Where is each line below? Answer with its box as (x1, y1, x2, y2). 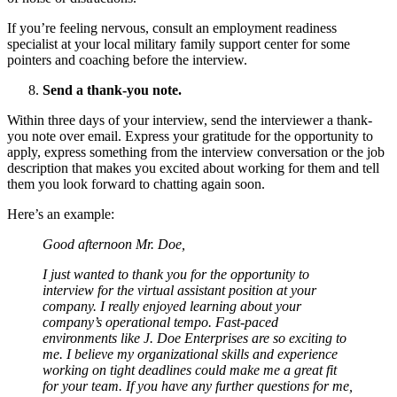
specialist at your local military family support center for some (7, 36, 350, 51)
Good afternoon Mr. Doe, (43, 237, 185, 252)
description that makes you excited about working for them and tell (7, 160, 379, 175)
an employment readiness (196, 20, 337, 35)
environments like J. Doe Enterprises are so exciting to (43, 331, 346, 346)
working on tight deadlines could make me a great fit (43, 362, 337, 378)
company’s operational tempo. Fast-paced (43, 315, 278, 330)
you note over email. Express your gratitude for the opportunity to (7, 128, 373, 144)
